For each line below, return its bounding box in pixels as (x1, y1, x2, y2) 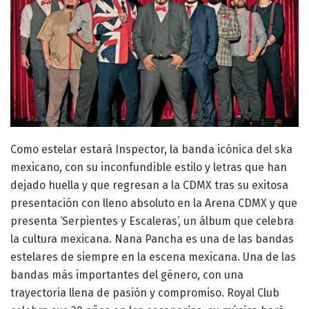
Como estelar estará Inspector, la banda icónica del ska (10, 143, 292, 157)
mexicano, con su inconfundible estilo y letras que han (10, 161, 287, 175)
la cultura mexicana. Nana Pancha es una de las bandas (10, 232, 294, 246)
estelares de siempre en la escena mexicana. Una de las (10, 250, 296, 264)
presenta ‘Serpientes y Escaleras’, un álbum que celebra (10, 215, 294, 228)
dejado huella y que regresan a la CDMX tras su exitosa (10, 179, 288, 192)
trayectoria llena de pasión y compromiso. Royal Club (10, 286, 279, 300)
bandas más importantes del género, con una (10, 268, 243, 282)
